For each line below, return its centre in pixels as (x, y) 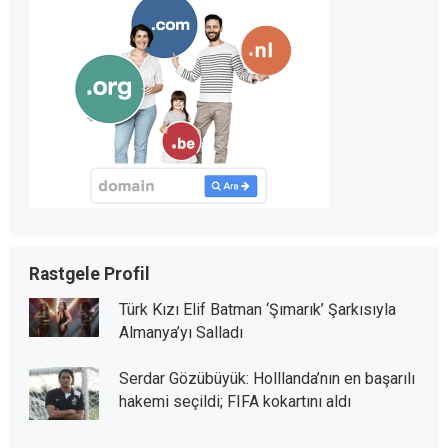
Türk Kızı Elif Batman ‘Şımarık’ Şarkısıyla (257, 309)
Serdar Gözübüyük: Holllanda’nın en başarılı (266, 378)
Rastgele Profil (89, 274)
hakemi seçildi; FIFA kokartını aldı (234, 401)
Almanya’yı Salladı (180, 332)
